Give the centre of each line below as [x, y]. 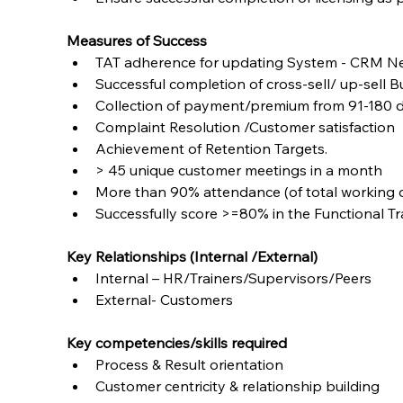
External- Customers [165, 299]
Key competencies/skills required [177, 342]
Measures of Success [137, 40]
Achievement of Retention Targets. [212, 148]
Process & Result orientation [190, 364]
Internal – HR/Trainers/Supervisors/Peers [234, 278]
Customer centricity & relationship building [238, 385]
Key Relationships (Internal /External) [193, 256]
